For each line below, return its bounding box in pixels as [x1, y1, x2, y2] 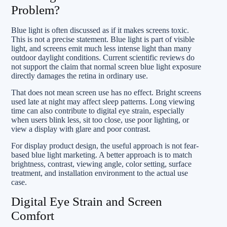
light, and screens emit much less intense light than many [11, 44, 192, 53]
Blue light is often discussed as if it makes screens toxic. [11, 26, 189, 34]
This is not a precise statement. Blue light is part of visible [11, 35, 195, 44]
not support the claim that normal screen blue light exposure [11, 62, 201, 71]
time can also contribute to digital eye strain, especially [11, 106, 184, 115]
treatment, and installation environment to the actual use [11, 169, 188, 177]
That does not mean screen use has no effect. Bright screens [11, 88, 201, 97]
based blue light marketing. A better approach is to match [11, 150, 192, 159]
